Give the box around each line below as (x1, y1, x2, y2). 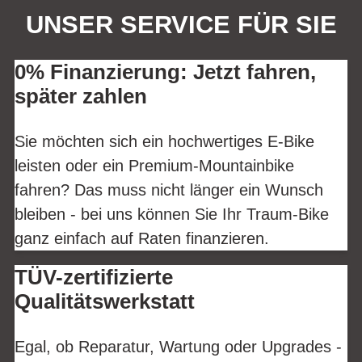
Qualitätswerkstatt (15, 289, 195, 313)
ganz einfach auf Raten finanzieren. (15, 229, 269, 247)
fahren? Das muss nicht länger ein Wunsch (15, 180, 323, 199)
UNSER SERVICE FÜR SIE (25, 11, 337, 40)
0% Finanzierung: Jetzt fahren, (15, 61, 316, 84)
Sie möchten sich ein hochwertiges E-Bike (15, 132, 314, 150)
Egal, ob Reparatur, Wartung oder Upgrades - (15, 337, 342, 356)
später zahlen (15, 85, 147, 108)
